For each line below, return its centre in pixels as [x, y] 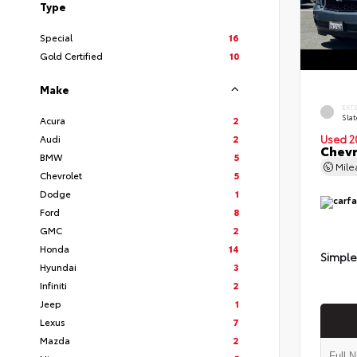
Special [56, 37]
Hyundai [58, 267]
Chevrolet [61, 175]
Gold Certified [71, 55]
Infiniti [53, 285]
